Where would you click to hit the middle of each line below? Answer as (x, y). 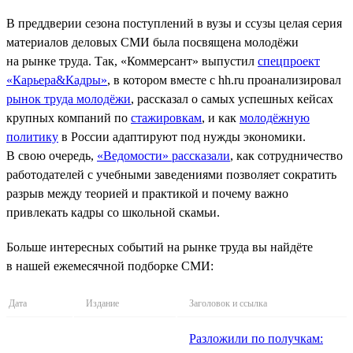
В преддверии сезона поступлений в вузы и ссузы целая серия (174, 23)
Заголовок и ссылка (228, 303)
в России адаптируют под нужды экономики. (182, 136)
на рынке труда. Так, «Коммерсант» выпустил (132, 61)
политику (32, 136)
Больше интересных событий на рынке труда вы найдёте (160, 247)
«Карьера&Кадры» (57, 80)
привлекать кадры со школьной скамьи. (113, 212)
